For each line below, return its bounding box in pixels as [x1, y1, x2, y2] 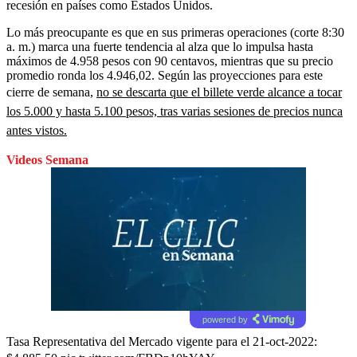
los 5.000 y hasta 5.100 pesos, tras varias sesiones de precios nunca [6, 104, 343, 118]
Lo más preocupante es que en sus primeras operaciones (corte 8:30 [6, 25, 344, 39]
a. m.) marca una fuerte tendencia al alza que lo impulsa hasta [6, 39, 313, 53]
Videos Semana [6, 152, 88, 167]
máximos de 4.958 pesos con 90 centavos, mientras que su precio [6, 53, 333, 68]
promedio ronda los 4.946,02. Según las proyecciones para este [6, 68, 323, 82]
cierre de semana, [6, 84, 96, 99]
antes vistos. [6, 123, 67, 137]
